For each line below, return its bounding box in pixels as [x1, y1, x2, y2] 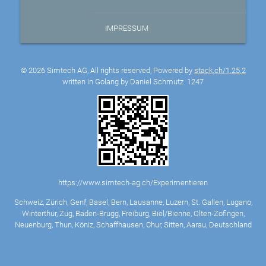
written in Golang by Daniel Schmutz [62, 77, 187, 86]
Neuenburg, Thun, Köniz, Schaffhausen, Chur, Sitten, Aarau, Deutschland [14, 220, 252, 229]
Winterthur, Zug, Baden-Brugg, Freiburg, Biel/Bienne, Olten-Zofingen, [21, 208, 245, 218]
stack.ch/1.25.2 [194, 65, 246, 75]
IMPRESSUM [105, 23, 149, 33]
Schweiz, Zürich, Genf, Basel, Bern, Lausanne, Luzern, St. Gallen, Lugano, [14, 197, 252, 207]
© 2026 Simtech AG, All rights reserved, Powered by [20, 65, 194, 75]
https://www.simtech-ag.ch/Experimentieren [58, 178, 208, 188]
